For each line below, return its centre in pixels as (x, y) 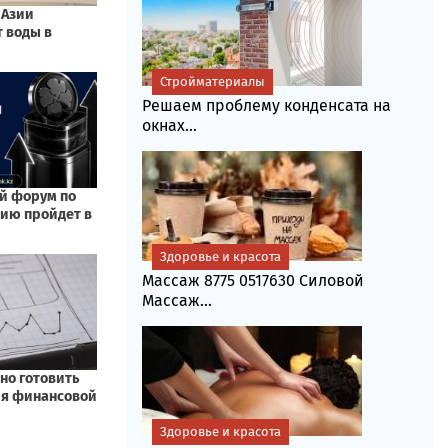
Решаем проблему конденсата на (266, 105)
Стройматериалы (212, 81)
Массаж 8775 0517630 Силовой (252, 280)
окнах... (169, 125)
